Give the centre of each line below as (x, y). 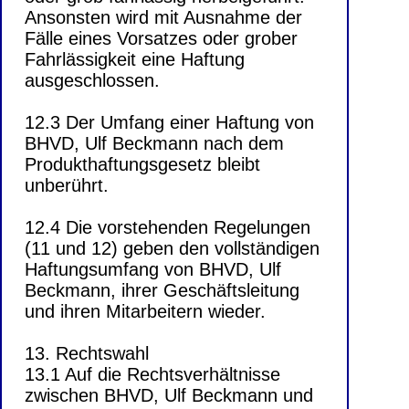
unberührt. (67, 186)
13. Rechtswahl (87, 354)
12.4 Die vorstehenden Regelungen (168, 228)
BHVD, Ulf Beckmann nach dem (154, 144)
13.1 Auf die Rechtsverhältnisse (152, 375)
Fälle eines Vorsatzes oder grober (161, 39)
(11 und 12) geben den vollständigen (172, 249)
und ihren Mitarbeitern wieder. (145, 312)
